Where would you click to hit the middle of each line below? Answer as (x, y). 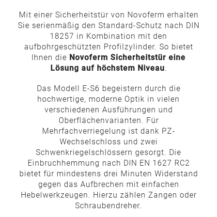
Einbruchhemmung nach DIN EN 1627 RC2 (108, 163)
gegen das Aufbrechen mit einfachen (108, 184)
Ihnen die (50, 57)
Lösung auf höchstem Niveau (107, 68)
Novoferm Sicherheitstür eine (127, 57)
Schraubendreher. (108, 206)
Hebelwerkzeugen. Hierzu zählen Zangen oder (108, 195)
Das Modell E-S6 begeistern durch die (108, 88)
